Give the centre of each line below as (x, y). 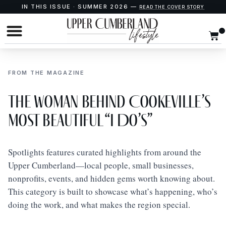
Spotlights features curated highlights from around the (105, 152)
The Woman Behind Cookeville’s (109, 101)
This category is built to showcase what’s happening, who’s (113, 191)
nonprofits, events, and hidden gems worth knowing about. (111, 178)
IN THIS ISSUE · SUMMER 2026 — (80, 7)
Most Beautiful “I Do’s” (80, 120)
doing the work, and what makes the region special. (99, 204)
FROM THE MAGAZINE (46, 72)
